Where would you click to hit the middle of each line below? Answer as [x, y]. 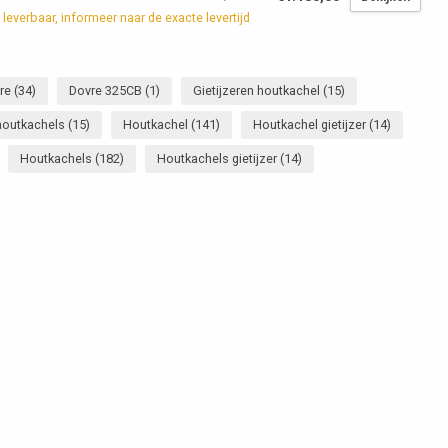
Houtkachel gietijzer [311, 125]
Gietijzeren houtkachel [257, 91]
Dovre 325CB [106, 91]
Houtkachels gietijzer [218, 159]
